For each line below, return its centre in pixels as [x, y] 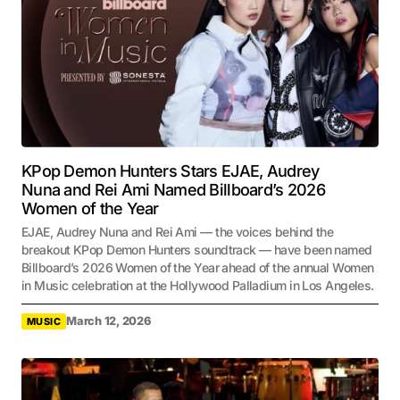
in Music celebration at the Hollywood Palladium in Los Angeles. [198, 285]
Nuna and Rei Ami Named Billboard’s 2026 [173, 189]
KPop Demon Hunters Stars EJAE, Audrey [171, 171]
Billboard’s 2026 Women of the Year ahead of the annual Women [198, 267]
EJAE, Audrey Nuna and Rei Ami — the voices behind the [178, 231]
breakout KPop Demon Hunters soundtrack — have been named [197, 249]
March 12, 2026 [108, 321]
